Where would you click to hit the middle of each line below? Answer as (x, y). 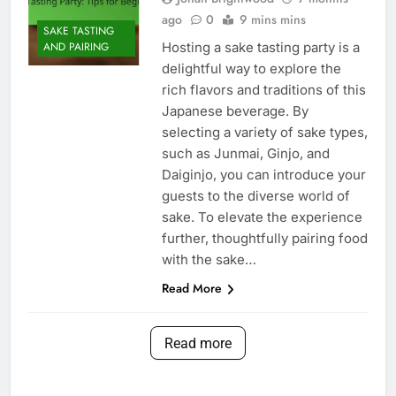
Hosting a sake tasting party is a (260, 47)
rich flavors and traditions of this (263, 89)
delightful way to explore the (251, 68)
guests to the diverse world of (255, 195)
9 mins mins (272, 19)
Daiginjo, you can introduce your (263, 174)
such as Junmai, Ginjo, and (245, 153)
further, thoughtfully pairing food (264, 238)
